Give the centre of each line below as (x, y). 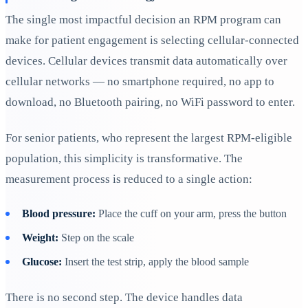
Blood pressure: (59, 213)
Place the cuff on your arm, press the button (191, 213)
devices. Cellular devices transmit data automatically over (146, 61)
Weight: (40, 237)
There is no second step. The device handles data (124, 297)
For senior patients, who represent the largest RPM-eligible (149, 137)
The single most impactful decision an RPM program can (143, 20)
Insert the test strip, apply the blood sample (155, 261)
